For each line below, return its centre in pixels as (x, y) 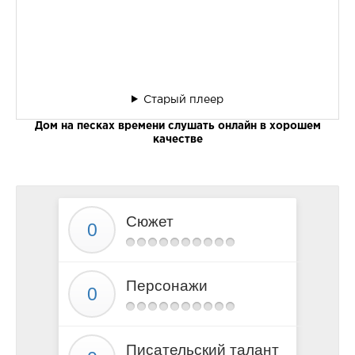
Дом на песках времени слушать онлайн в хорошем (177, 126)
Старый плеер (183, 99)
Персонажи (167, 285)
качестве (177, 139)
